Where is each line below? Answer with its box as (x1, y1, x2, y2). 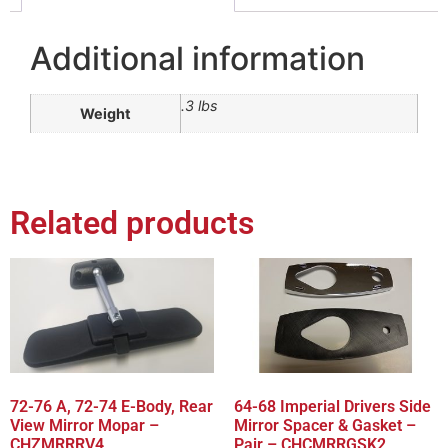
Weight (80, 104, 131, 122)
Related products (10, 204, 254, 243)
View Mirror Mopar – (10, 415, 159, 435)
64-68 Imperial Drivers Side (234, 396, 431, 416)
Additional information (30, 38, 365, 78)
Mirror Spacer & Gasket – (234, 415, 416, 435)
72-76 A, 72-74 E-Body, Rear (10, 396, 213, 416)
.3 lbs (181, 96, 218, 114)
